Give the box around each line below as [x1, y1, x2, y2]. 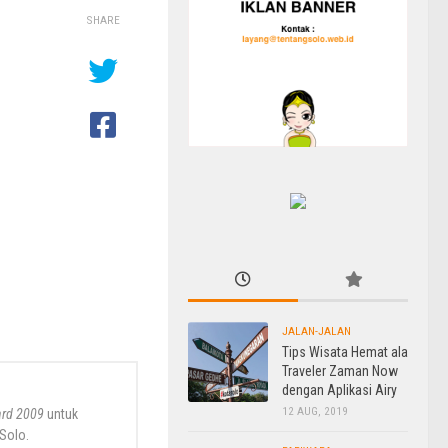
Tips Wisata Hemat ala [282, 343, 408, 360]
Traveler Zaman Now [282, 362, 398, 379]
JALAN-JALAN [282, 323, 351, 338]
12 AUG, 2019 [282, 403, 348, 418]
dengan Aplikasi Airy [282, 381, 397, 398]
